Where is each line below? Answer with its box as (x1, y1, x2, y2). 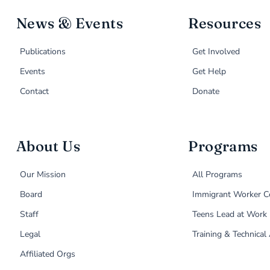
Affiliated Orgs (20, 248, 76, 260)
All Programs (192, 169, 242, 181)
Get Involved (192, 46, 240, 58)
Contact (20, 86, 49, 98)
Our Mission (20, 169, 66, 181)
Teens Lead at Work (192, 209, 267, 221)
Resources (188, 14, 261, 33)
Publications (20, 46, 66, 58)
